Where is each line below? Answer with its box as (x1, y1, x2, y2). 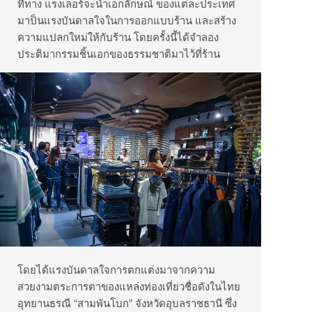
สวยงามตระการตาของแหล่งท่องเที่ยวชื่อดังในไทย (17, 279, 240, 294)
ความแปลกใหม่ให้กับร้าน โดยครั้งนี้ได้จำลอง (17, 29, 219, 45)
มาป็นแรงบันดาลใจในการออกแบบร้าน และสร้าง (17, 13, 236, 28)
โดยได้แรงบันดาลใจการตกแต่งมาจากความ (17, 262, 215, 277)
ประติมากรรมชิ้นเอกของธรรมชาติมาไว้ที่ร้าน (17, 46, 220, 61)
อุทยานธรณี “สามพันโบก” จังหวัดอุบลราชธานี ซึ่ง (17, 295, 237, 311)
